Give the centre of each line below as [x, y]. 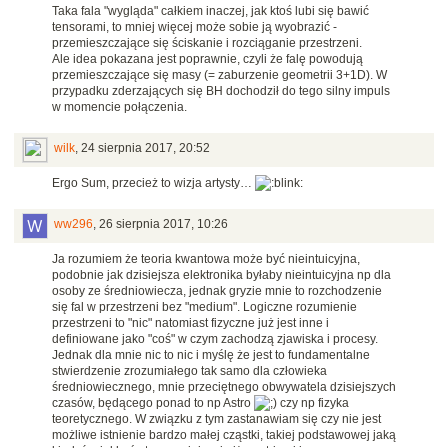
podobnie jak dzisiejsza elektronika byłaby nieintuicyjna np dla [221, 275]
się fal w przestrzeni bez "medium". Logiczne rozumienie [204, 307]
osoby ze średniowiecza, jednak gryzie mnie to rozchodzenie [217, 291]
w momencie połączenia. [119, 107]
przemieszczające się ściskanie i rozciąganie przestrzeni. [207, 43]
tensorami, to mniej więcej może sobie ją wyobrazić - [194, 27]
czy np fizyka [313, 403]
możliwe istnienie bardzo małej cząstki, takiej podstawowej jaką [224, 435]
